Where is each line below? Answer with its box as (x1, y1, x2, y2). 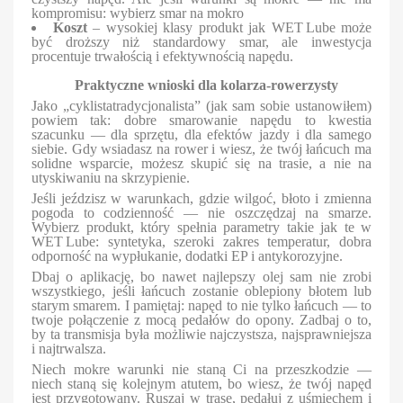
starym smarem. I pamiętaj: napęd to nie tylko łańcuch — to (31, 297, 372, 313)
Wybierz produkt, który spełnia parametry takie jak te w (31, 219, 372, 235)
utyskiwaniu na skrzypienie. (31, 170, 190, 186)
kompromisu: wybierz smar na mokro (31, 5, 244, 22)
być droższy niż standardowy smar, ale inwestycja (31, 34, 372, 50)
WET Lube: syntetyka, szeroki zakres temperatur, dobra (31, 233, 372, 249)
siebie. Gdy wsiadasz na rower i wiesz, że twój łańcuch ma (31, 141, 372, 157)
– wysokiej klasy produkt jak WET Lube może (86, 20, 372, 36)
